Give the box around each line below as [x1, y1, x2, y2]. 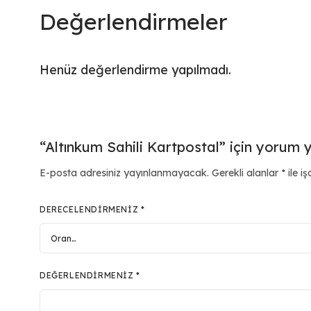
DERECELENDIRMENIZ [40, 203, 141, 215]
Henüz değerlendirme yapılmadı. [40, 62, 232, 78]
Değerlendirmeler [40, 8, 228, 36]
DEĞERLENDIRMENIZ [40, 269, 137, 280]
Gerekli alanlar [212, 166, 282, 179]
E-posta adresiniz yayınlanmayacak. [40, 166, 210, 179]
